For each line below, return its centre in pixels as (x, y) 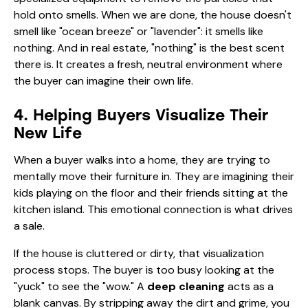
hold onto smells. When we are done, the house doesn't (153, 14)
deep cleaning (186, 286)
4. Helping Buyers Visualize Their (141, 115)
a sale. (29, 225)
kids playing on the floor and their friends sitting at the (151, 192)
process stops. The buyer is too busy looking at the (144, 269)
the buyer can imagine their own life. (103, 80)
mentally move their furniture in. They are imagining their (154, 176)
